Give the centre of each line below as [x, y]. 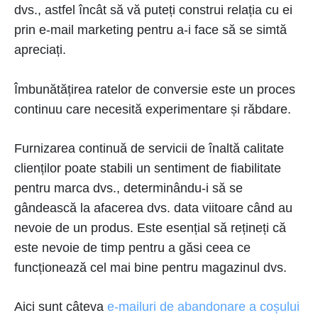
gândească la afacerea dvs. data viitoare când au [153, 208]
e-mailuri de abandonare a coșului [203, 307]
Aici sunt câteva [61, 307]
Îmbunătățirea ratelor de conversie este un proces [155, 89]
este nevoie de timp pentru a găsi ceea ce [132, 248]
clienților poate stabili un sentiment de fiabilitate [148, 168]
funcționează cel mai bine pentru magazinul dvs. [150, 268]
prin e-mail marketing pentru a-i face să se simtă [150, 30]
